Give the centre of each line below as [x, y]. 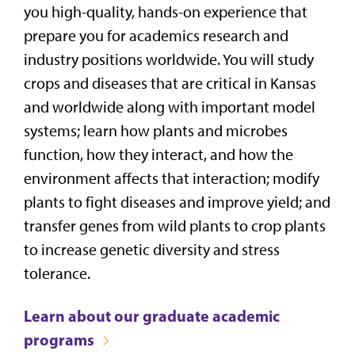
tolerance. [57, 273]
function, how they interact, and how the [158, 154]
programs [59, 339]
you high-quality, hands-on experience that [166, 11]
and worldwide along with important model [170, 107]
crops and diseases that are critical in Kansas [170, 83]
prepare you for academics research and [156, 35]
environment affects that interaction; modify [172, 178]
